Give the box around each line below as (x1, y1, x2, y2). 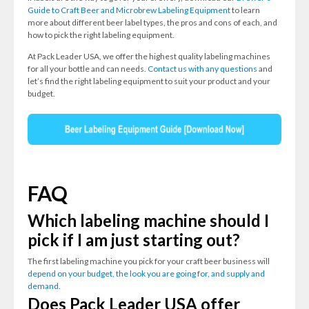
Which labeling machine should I (28, 210, 269, 231)
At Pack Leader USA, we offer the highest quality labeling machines (28, 51, 270, 61)
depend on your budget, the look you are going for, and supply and (28, 268, 265, 279)
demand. (28, 281, 61, 292)
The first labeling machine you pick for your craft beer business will (28, 256, 270, 267)
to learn (230, 5, 260, 15)
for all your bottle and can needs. (28, 63, 148, 74)
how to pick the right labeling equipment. (28, 30, 175, 40)
